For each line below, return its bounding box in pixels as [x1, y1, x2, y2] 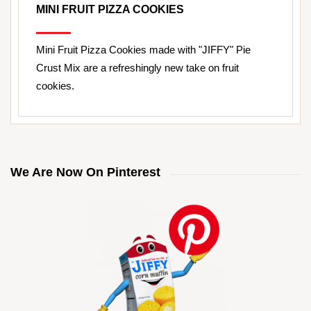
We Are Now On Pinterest [10, 165, 160, 180]
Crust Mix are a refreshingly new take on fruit [36, 62, 239, 74]
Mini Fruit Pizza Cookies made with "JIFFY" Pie [36, 44, 251, 56]
